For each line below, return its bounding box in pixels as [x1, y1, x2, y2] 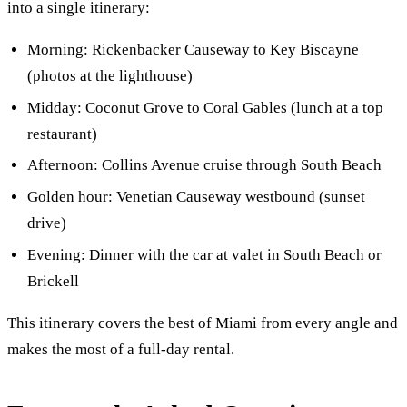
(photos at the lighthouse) [27, 67, 194, 85]
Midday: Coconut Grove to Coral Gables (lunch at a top [27, 98, 384, 116]
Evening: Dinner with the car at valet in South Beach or [27, 245, 382, 263]
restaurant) [27, 124, 98, 143]
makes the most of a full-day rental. [7, 341, 234, 359]
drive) [27, 213, 67, 232]
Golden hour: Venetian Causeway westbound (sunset [27, 187, 366, 205]
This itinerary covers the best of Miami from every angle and [7, 314, 398, 333]
